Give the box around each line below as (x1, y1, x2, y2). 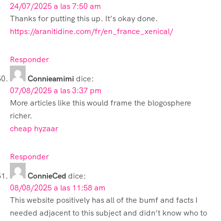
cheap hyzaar (10, 123, 58, 134)
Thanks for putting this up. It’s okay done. (10, 13, 158, 24)
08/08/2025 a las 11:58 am (10, 182, 106, 193)
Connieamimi (28, 73, 74, 84)
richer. (10, 110, 32, 121)
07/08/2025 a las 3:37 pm (10, 85, 102, 96)
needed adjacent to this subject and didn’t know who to (10, 207, 207, 218)
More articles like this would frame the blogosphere (10, 97, 191, 108)
